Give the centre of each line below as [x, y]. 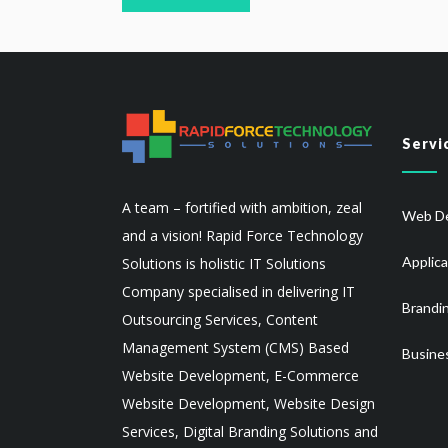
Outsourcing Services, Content [220, 319]
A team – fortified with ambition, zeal [242, 207]
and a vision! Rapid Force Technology [242, 235]
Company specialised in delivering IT [238, 291]
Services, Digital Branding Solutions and [250, 431]
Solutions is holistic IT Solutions [224, 263]
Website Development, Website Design [248, 403]
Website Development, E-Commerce [240, 375]
